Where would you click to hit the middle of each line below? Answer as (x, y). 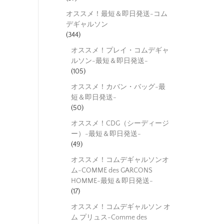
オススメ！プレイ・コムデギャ (120, 50)
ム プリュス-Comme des (109, 217)
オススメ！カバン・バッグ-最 (118, 87)
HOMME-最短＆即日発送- (112, 181)
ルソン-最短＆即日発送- (109, 61)
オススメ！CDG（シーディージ (120, 123)
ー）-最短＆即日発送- (106, 134)
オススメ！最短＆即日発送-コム (117, 14)
